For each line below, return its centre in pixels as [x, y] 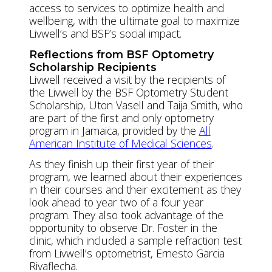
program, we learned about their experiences [135, 176]
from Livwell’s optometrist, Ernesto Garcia [127, 253]
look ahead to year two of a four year [116, 202]
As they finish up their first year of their [121, 164]
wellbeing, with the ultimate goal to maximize [134, 20]
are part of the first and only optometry [121, 117]
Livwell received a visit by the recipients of [127, 79]
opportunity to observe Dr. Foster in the [123, 227]
